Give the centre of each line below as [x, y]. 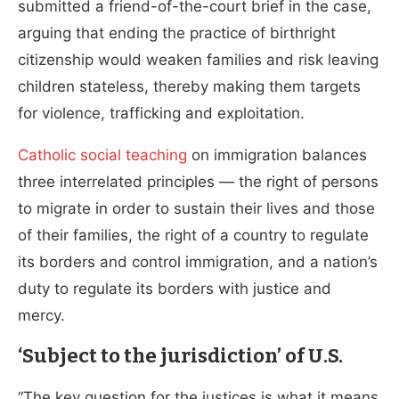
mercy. [41, 315]
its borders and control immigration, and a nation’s [198, 261]
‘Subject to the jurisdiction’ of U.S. [180, 355]
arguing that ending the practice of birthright [177, 33]
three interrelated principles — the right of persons [198, 181]
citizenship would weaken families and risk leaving [198, 59]
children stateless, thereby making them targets [189, 86]
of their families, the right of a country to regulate [193, 235]
